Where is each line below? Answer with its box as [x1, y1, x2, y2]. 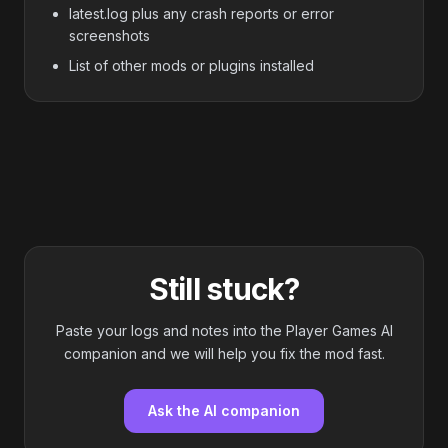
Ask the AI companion [148, 402, 300, 419]
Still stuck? [148, 271, 300, 307]
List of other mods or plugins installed [69, 57, 314, 74]
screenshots [69, 27, 150, 44]
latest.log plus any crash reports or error [69, 5, 334, 22]
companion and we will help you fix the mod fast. [63, 345, 385, 362]
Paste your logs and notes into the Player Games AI [55, 322, 393, 339]
